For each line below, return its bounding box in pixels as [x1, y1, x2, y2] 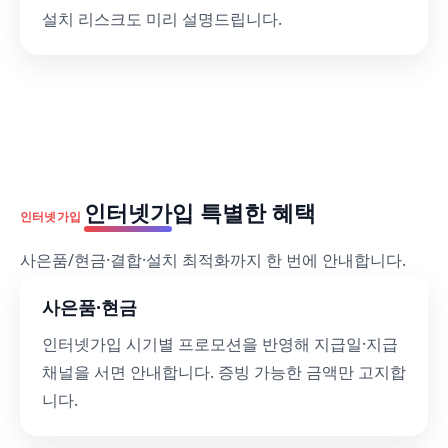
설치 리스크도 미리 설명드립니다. [42, 8, 282, 30]
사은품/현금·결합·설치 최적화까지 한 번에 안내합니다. [20, 249, 406, 271]
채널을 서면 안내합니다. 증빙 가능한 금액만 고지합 [42, 361, 406, 383]
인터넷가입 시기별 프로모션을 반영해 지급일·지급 [42, 333, 398, 355]
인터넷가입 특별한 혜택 [84, 197, 317, 227]
